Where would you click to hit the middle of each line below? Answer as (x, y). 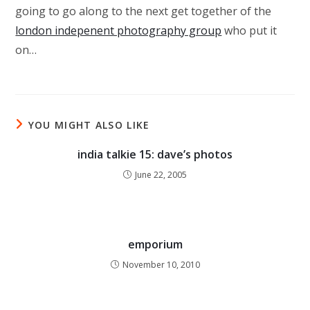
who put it (249, 30)
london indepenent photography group (119, 30)
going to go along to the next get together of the (144, 11)
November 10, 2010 (161, 265)
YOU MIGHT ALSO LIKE (89, 125)
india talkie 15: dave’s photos (155, 154)
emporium (155, 244)
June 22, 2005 (161, 175)
